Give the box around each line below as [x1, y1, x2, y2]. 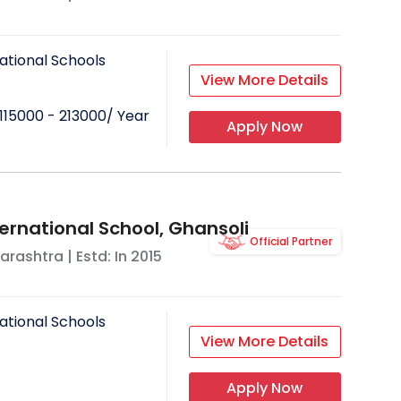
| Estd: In [63, 246, 131, 268]
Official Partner [249, 234, 332, 250]
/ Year [106, 106, 149, 127]
